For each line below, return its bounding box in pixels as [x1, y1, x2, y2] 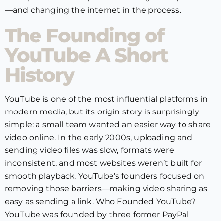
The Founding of [5, 23, 164, 47]
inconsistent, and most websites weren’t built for [5, 158, 202, 168]
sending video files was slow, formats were [5, 146, 174, 155]
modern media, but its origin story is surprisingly [5, 107, 200, 116]
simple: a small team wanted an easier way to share [5, 120, 211, 129]
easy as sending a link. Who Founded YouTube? [5, 197, 196, 206]
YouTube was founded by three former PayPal [5, 210, 189, 219]
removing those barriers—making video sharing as [5, 184, 208, 193]
